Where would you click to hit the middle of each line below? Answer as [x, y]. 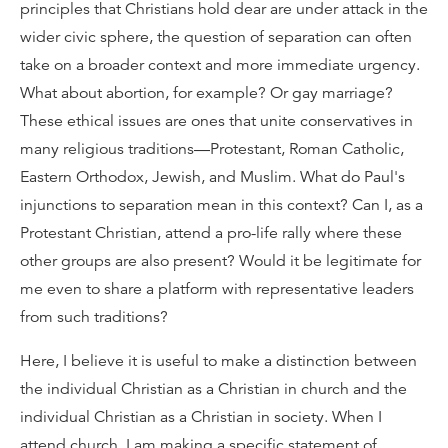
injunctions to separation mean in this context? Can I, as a [221, 205]
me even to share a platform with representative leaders [217, 289]
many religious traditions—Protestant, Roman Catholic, [212, 149]
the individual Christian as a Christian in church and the [213, 389]
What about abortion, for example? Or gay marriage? [206, 93]
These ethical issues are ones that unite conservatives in [216, 121]
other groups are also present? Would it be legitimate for [220, 261]
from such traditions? [94, 317]
